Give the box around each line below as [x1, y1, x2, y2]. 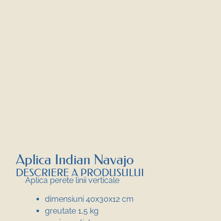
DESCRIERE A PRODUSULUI [16, 166, 144, 179]
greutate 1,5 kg [45, 206, 99, 216]
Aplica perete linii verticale [25, 175, 119, 185]
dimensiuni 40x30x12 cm [45, 194, 134, 204]
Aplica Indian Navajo [16, 151, 134, 168]
